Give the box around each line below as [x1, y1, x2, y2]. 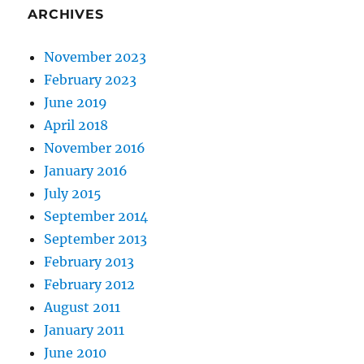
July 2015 [44, 185, 102, 202]
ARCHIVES [28, 6, 104, 23]
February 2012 [44, 276, 136, 293]
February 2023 [44, 71, 137, 89]
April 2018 [44, 117, 109, 134]
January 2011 [44, 322, 125, 339]
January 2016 [44, 162, 128, 180]
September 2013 [44, 231, 148, 248]
